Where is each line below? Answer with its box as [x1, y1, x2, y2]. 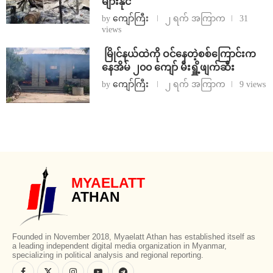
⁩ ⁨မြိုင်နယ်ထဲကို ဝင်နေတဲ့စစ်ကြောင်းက [101, 48, 256, 59]
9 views [239, 79, 266, 89]
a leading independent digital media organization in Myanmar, [12, 241, 227, 250]
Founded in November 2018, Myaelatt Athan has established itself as [12, 232, 255, 241]
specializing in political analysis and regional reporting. [12, 250, 204, 260]
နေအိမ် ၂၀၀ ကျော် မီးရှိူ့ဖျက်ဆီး [101, 62, 235, 73]
